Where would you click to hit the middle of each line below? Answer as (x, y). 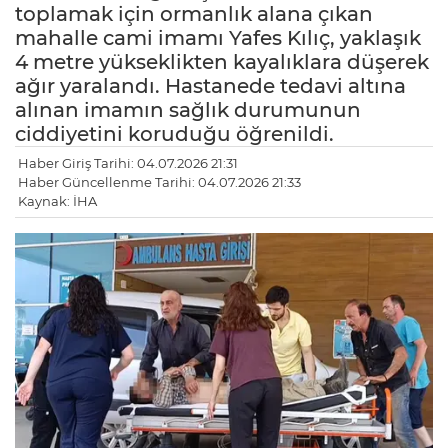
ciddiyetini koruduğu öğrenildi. (174, 134)
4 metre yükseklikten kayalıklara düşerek (222, 62)
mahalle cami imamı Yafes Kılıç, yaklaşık (218, 38)
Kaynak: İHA (57, 201)
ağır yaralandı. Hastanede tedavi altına (210, 86)
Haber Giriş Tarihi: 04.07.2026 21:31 (128, 163)
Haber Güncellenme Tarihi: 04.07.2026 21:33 (159, 182)
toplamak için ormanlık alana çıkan (194, 14)
